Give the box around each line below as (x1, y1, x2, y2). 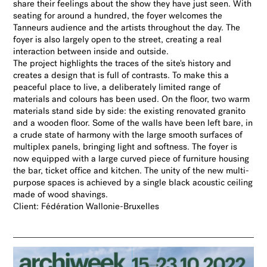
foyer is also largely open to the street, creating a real (13, 36, 222, 45)
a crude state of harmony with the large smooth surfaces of (13, 131, 243, 141)
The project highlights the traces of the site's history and (13, 60, 232, 69)
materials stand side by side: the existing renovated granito (13, 107, 246, 117)
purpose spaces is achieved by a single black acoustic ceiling (13, 179, 253, 188)
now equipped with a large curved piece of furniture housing (13, 155, 250, 164)
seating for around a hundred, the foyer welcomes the (13, 12, 223, 21)
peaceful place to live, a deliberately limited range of (13, 83, 221, 93)
